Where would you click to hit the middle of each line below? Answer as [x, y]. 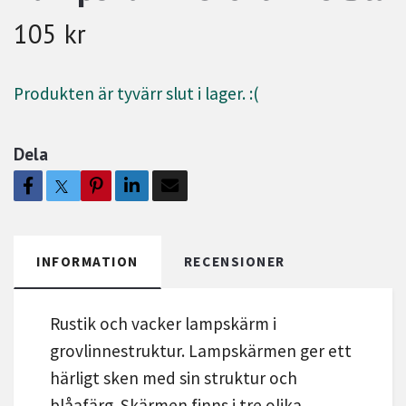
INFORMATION [87, 262]
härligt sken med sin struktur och [174, 378]
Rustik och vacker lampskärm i [163, 324]
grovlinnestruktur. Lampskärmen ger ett [201, 351]
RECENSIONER [234, 262]
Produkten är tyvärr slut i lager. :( [136, 94]
